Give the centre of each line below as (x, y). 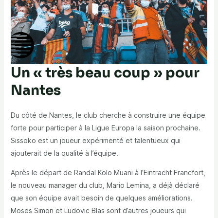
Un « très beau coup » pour (105, 73)
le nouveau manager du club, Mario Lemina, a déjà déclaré (105, 185)
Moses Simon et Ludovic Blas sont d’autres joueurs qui (98, 211)
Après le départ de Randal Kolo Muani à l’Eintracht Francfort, (108, 173)
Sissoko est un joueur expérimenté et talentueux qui (95, 141)
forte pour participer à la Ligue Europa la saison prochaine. (105, 128)
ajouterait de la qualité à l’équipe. (64, 153)
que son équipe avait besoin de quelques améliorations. (101, 198)
